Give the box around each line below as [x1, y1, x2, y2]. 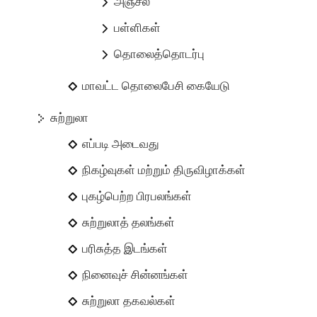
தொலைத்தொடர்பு [114, 45, 205, 63]
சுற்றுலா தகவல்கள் [82, 292, 176, 310]
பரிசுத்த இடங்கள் [82, 240, 168, 258]
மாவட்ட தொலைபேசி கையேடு [82, 77, 231, 95]
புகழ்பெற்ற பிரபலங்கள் [82, 188, 192, 205]
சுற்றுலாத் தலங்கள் [82, 214, 175, 231]
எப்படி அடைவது [82, 135, 160, 153]
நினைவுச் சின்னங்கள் [82, 266, 189, 284]
